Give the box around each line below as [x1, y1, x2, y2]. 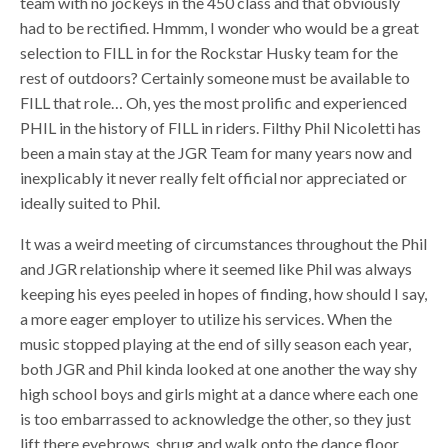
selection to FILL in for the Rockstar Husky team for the [20, 43, 399, 62]
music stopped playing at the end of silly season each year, [20, 334, 412, 353]
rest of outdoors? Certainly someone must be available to [20, 68, 411, 87]
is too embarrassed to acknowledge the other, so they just [20, 409, 412, 428]
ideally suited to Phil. [20, 193, 161, 212]
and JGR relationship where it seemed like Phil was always [20, 259, 413, 278]
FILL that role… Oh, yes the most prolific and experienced [20, 93, 408, 112]
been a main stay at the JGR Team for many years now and [20, 143, 413, 162]
